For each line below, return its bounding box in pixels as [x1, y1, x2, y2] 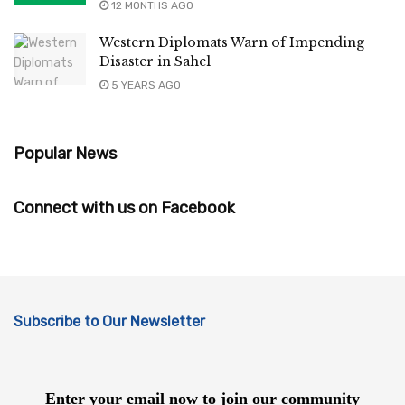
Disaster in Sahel [99, 52, 211, 70]
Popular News [14, 143, 117, 164]
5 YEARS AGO [108, 78, 181, 91]
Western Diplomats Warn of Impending [99, 33, 364, 51]
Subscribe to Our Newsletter [14, 312, 205, 330]
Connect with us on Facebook [14, 197, 235, 218]
